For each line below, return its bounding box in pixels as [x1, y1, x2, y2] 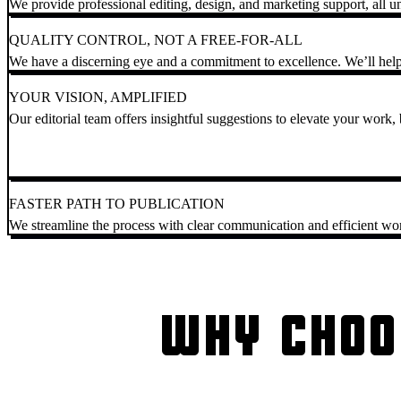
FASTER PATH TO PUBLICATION [9, 196, 225, 212]
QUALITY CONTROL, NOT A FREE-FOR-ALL [9, 32, 303, 48]
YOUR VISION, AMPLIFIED [9, 90, 187, 106]
